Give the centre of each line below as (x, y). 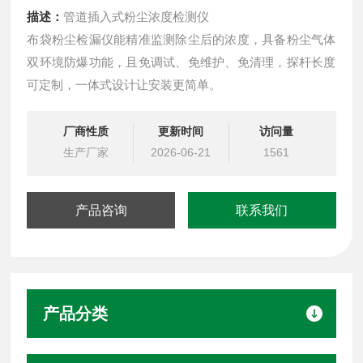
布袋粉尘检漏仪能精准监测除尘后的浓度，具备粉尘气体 (181, 39)
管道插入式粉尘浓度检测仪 (137, 16)
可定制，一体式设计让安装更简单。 (124, 84)
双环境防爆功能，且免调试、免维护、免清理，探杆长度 (181, 62)
